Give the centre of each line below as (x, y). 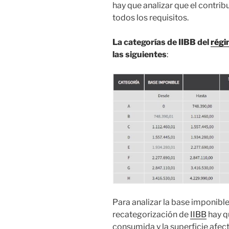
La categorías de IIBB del (162, 42)
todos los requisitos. (151, 17)
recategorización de (151, 214)
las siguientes (140, 54)
